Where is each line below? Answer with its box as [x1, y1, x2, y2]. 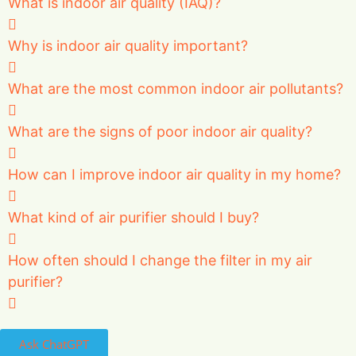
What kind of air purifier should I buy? [8, 208, 259, 226]
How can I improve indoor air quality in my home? [8, 165, 341, 183]
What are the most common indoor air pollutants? [8, 79, 343, 97]
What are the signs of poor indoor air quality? [8, 122, 312, 140]
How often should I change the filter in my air [8, 251, 312, 269]
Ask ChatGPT [19, 335, 89, 352]
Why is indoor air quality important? [8, 37, 248, 54]
